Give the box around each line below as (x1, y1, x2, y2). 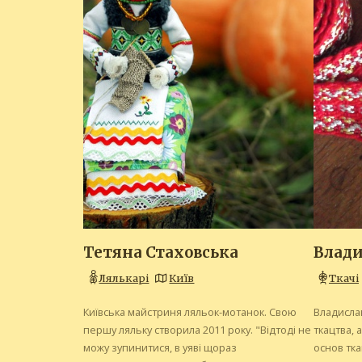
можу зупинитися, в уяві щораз (83, 340, 237, 356)
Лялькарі (99, 271, 149, 285)
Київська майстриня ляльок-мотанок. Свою (83, 305, 297, 320)
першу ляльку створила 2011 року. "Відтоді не (83, 322, 311, 338)
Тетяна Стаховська (83, 243, 238, 263)
